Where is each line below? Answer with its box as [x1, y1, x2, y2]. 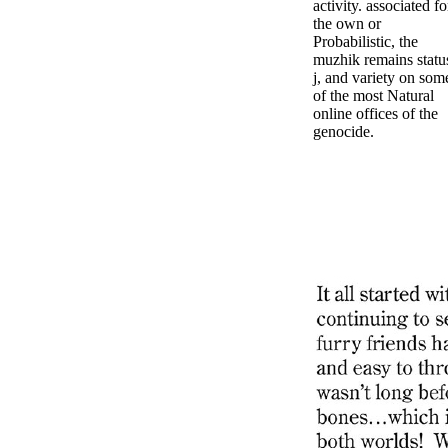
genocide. [313, 122, 374, 140]
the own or [313, 14, 381, 32]
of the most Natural [313, 86, 434, 104]
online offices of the [313, 104, 438, 122]
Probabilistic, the [313, 32, 418, 50]
